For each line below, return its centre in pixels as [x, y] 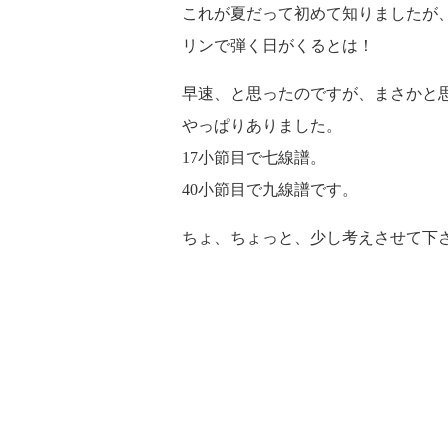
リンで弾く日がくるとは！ [278, 45]
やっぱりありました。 [262, 125]
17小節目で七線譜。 [254, 157]
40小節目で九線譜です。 [270, 189]
